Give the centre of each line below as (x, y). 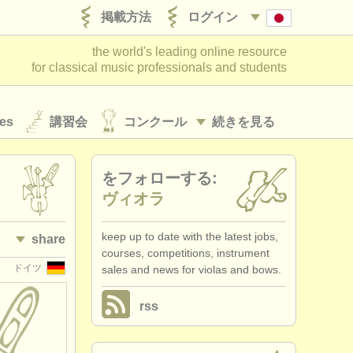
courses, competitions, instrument (186, 253)
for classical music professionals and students (159, 67)
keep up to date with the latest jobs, (190, 236)
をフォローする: (160, 178)
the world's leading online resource (190, 52)
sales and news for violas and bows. (191, 269)
